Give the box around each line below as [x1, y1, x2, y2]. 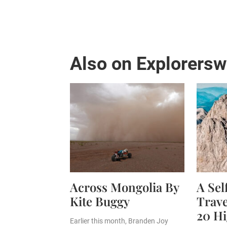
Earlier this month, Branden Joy [70, 217, 168, 225]
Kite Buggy [70, 193, 130, 209]
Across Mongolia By [70, 179, 179, 195]
